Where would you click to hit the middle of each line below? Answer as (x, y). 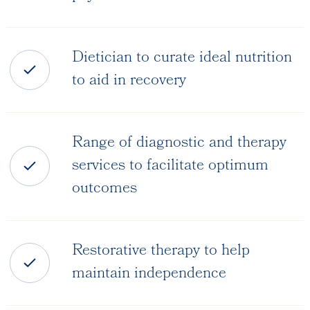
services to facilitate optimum (170, 166)
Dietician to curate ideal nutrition (182, 58)
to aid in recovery (129, 81)
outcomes (104, 189)
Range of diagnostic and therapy (179, 143)
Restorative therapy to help (161, 251)
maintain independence (149, 274)
